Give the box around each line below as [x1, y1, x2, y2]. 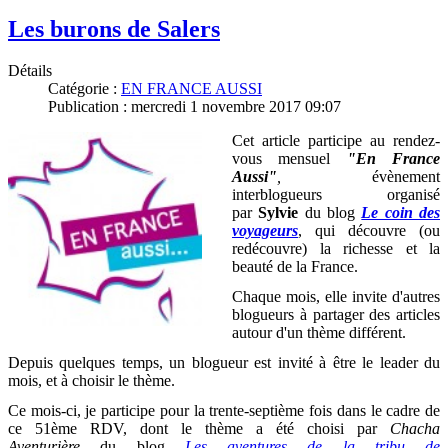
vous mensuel [232, 150, 331, 168]
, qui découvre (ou [298, 222, 440, 240]
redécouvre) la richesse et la [232, 240, 440, 258]
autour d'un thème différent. [232, 324, 406, 342]
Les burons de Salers [8, 15, 220, 42]
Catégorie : [48, 80, 121, 98]
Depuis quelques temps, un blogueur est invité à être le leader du [8, 354, 440, 372]
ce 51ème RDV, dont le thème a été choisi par [8, 420, 390, 438]
